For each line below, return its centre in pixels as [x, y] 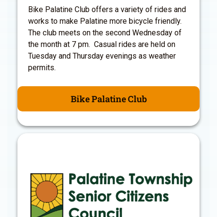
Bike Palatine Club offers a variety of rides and [107, 9]
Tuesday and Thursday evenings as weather [102, 56]
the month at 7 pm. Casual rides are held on [102, 44]
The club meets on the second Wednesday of [105, 32]
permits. [42, 67]
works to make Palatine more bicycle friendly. [105, 21]
